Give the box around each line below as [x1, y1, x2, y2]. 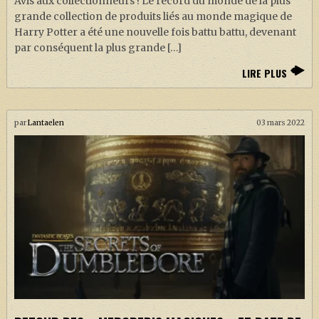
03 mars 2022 [256, 118, 305, 128]
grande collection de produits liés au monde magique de [14, 10, 292, 23]
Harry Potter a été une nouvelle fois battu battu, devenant [14, 26, 296, 39]
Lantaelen [27, 118, 64, 128]
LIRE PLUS [242, 66, 288, 81]
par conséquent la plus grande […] [14, 41, 182, 55]
